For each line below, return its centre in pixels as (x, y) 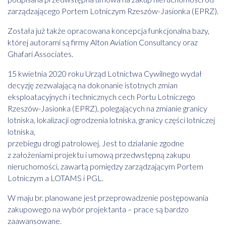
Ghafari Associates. (40, 54)
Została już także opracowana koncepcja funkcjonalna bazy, (108, 31)
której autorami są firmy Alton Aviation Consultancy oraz (103, 42)
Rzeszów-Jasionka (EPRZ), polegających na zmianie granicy (107, 108)
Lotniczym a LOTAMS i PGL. (55, 178)
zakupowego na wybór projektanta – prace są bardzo (98, 209)
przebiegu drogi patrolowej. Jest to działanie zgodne (96, 143)
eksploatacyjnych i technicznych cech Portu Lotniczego (101, 97)
